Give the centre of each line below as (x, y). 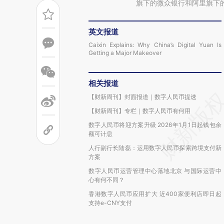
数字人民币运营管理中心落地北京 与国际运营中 (155, 171)
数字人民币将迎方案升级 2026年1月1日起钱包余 (155, 125)
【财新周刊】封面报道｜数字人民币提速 (142, 97)
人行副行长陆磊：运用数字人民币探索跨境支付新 (155, 148)
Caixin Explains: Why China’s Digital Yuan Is (155, 45)
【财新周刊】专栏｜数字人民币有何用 (139, 111)
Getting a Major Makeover (125, 53)
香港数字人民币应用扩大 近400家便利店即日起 (155, 194)
